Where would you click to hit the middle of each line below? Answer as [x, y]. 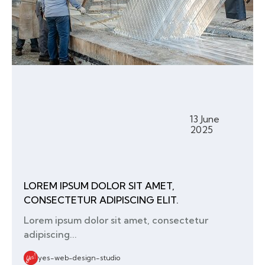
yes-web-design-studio [79, 258]
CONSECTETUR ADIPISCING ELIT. [101, 200]
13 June [204, 119]
